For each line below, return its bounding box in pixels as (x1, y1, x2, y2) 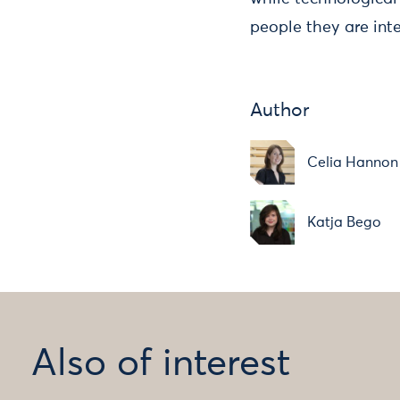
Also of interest (31, 346, 290, 384)
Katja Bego (307, 215, 382, 230)
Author (250, 102, 311, 121)
